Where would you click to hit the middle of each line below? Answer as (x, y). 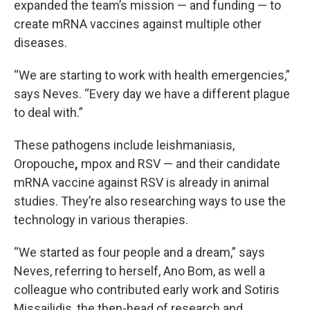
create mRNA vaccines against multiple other (138, 24)
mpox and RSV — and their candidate (181, 164)
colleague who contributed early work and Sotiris (147, 290)
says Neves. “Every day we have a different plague (152, 94)
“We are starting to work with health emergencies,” (152, 75)
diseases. (40, 43)
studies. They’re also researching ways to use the (150, 201)
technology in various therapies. (101, 220)
